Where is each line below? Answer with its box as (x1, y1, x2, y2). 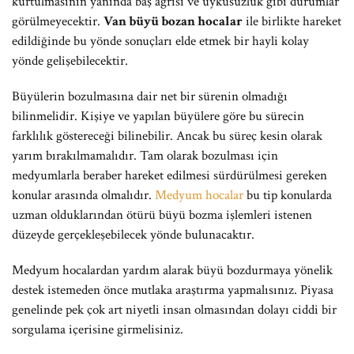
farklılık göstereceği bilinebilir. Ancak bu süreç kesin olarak (12, 127, 322, 145)
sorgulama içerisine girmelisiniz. (12, 321, 183, 338)
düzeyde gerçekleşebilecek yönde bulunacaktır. (12, 226, 254, 243)
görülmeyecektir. (12, 13, 104, 30)
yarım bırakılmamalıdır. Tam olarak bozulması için (12, 147, 278, 164)
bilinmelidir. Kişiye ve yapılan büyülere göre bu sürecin (12, 107, 304, 125)
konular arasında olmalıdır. (12, 186, 155, 204)
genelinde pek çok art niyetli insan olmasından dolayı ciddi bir (12, 301, 337, 318)
